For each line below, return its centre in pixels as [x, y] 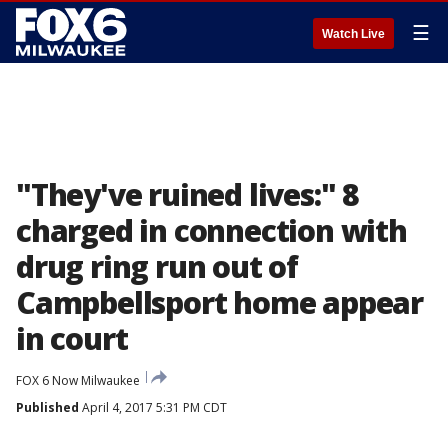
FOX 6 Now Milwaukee [78, 380]
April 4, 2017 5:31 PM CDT [153, 407]
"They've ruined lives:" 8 [187, 194]
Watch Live [353, 34]
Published [47, 407]
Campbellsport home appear [219, 302]
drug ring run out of [157, 266]
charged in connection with [211, 230]
